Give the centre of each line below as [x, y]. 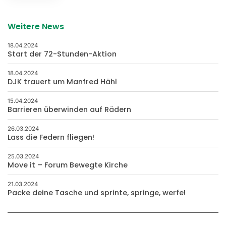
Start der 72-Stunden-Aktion [62, 54]
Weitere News [36, 27]
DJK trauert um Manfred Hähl [62, 82]
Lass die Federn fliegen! [51, 137]
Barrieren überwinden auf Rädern [69, 110]
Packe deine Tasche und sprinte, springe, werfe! [97, 193]
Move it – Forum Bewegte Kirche [68, 165]
